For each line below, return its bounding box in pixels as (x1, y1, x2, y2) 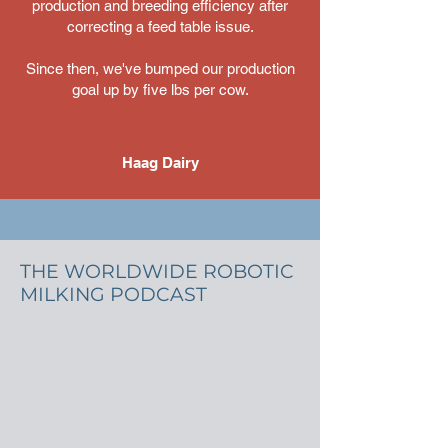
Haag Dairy (121, 154, 199, 171)
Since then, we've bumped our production (25, 60, 295, 77)
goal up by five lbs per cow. (71, 81, 249, 98)
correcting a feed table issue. (66, 18, 254, 35)
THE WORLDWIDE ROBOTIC (20, 260, 294, 283)
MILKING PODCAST (20, 283, 207, 306)
